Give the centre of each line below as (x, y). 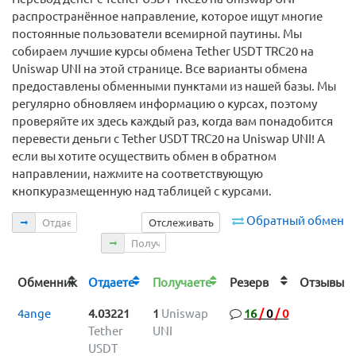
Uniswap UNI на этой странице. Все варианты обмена (160, 69)
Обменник (47, 282)
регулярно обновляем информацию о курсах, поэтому (164, 104)
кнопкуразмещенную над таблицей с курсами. (142, 192)
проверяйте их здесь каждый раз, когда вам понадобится (172, 122)
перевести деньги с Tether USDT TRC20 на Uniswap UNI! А (168, 139)
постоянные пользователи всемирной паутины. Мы (157, 34)
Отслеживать (181, 223)
